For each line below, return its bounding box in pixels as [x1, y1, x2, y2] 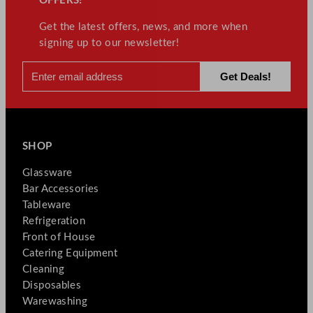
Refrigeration [22, 216, 86, 227]
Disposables [22, 280, 82, 291]
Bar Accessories [22, 184, 99, 195]
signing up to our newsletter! [39, 38, 180, 49]
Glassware [22, 168, 73, 179]
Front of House [22, 232, 96, 243]
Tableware [22, 200, 71, 211]
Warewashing [22, 296, 88, 307]
